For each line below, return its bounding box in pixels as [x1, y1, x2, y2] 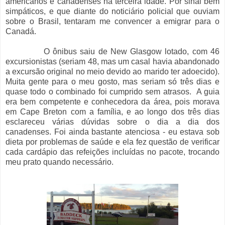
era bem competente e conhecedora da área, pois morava [6, 97, 219, 106]
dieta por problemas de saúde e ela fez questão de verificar [6, 137, 219, 146]
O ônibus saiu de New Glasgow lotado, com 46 [6, 47, 219, 56]
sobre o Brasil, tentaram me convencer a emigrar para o [6, 17, 219, 26]
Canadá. [6, 27, 36, 36]
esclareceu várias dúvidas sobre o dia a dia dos [6, 117, 219, 126]
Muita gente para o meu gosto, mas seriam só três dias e [6, 77, 219, 86]
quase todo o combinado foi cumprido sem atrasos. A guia [6, 87, 219, 96]
